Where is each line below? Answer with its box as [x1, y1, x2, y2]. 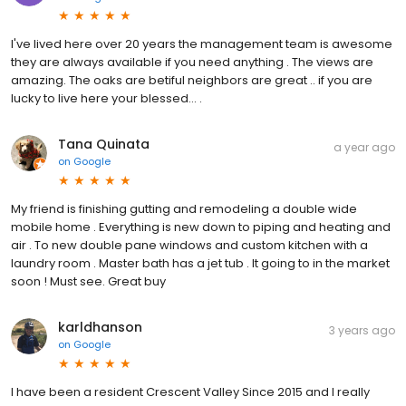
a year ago [333, 140, 395, 155]
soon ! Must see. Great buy [11, 273, 166, 290]
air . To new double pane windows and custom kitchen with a [11, 237, 368, 254]
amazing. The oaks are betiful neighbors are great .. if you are [11, 72, 372, 89]
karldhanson [58, 318, 142, 336]
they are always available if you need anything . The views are [11, 53, 373, 71]
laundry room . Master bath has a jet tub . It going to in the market [11, 255, 390, 272]
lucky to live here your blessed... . [11, 90, 202, 107]
